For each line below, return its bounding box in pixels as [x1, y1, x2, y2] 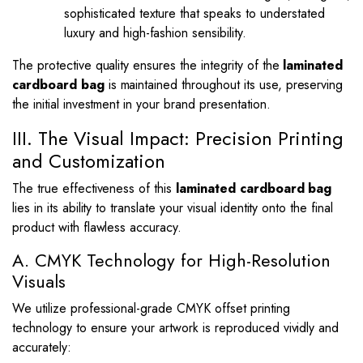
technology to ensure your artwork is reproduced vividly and [12, 318, 340, 337]
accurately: [12, 338, 71, 357]
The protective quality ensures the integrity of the [12, 56, 284, 75]
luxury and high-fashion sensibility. [64, 23, 246, 42]
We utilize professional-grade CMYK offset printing [12, 299, 290, 318]
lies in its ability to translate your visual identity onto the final [12, 199, 333, 217]
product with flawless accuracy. [12, 218, 182, 237]
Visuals [12, 269, 66, 294]
